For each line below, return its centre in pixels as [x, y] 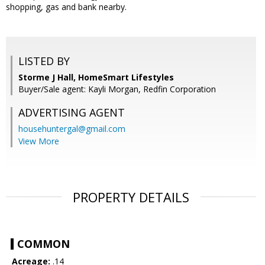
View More [39, 141]
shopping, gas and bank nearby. [66, 7]
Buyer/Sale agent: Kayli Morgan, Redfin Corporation [117, 89]
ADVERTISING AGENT [72, 113]
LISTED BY [44, 61]
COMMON [43, 244]
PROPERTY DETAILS [131, 197]
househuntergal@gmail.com [72, 129]
